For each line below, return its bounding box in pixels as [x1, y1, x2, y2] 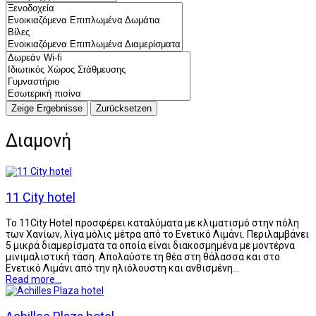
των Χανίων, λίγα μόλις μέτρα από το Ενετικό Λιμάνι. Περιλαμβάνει [6, 228, 309, 240]
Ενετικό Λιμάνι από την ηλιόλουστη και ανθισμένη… [6, 262, 239, 274]
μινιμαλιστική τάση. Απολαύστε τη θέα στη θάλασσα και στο [6, 250, 280, 262]
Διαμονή [6, 130, 71, 151]
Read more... [6, 273, 61, 285]
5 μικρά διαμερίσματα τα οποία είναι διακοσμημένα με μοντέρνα [6, 239, 295, 251]
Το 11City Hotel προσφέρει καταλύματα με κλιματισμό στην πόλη [6, 217, 299, 229]
